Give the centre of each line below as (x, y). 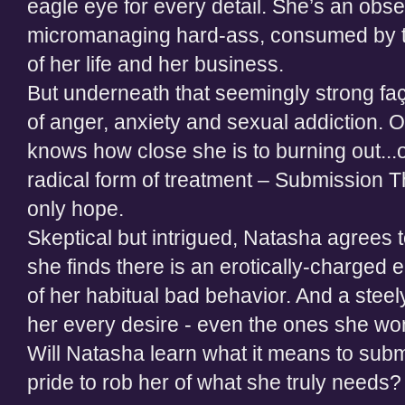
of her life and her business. (155, 64)
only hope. (75, 209)
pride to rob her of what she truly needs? (214, 382)
